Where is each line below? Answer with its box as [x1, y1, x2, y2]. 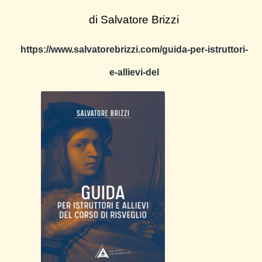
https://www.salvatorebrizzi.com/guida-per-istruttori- [20, 44, 248, 55]
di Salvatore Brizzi [89, 13, 179, 26]
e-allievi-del [109, 67, 159, 78]
